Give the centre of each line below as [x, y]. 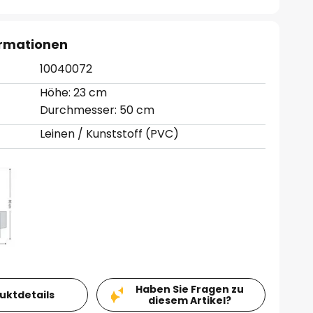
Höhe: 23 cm [74, 93]
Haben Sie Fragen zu [189, 289]
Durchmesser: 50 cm [97, 110]
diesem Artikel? [189, 300]
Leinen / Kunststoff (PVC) [110, 134]
